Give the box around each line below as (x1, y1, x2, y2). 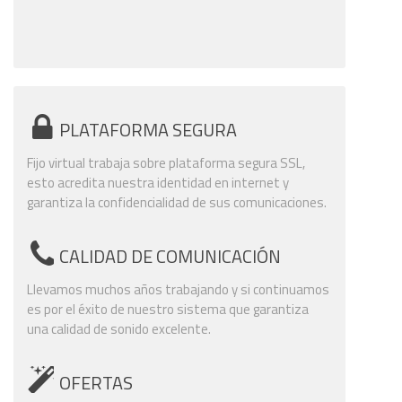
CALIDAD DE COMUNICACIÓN (59, 241, 281, 270)
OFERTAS (59, 368, 133, 397)
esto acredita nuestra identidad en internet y (27, 171, 289, 193)
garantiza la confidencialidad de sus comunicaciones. (27, 191, 327, 213)
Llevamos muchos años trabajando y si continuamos (27, 278, 329, 300)
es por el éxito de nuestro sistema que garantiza (27, 298, 309, 319)
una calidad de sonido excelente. (27, 318, 211, 339)
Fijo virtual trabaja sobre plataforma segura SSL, (27, 152, 305, 173)
